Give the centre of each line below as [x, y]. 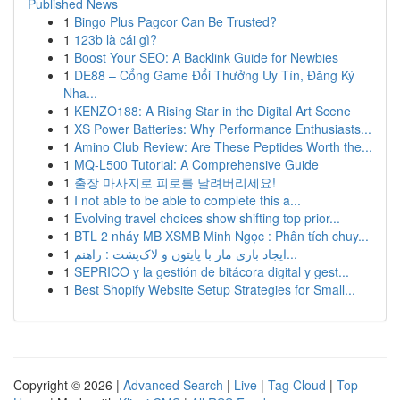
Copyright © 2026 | [68, 385]
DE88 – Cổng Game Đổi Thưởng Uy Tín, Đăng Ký [214, 75]
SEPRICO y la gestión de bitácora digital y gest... [212, 271]
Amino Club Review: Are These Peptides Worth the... [223, 146]
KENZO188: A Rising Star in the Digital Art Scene [212, 111]
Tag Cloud [297, 385]
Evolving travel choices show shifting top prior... [207, 218]
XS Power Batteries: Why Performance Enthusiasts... [223, 129]
